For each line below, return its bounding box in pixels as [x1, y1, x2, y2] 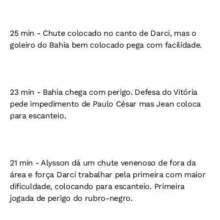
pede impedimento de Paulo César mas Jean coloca [10, 99, 201, 109]
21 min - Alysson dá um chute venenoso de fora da [10, 158, 196, 167]
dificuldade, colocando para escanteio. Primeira [10, 182, 185, 191]
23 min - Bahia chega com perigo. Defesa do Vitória [10, 87, 197, 97]
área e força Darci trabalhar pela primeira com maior [10, 170, 206, 179]
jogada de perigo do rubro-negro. [10, 193, 133, 203]
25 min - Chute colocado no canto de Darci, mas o [10, 28, 196, 38]
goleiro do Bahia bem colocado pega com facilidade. [10, 40, 202, 50]
